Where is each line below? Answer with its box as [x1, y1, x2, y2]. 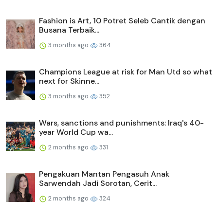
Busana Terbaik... [39, 25, 99, 36]
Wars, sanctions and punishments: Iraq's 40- [39, 118, 204, 128]
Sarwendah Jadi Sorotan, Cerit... [39, 178, 157, 189]
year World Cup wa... [39, 127, 113, 138]
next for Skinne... [39, 76, 99, 87]
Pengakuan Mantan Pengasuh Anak [39, 169, 169, 180]
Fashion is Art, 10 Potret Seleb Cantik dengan [39, 16, 205, 26]
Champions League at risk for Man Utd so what [39, 67, 212, 77]
